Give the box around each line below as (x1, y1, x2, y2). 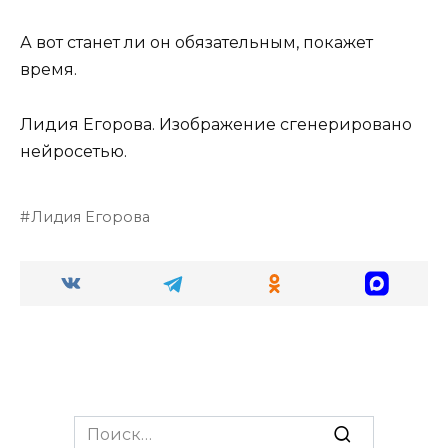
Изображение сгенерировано (155, 114, 412, 134)
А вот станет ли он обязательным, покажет (20, 33, 373, 53)
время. (20, 60, 77, 80)
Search (73, 416, 129, 436)
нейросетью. (20, 141, 127, 161)
